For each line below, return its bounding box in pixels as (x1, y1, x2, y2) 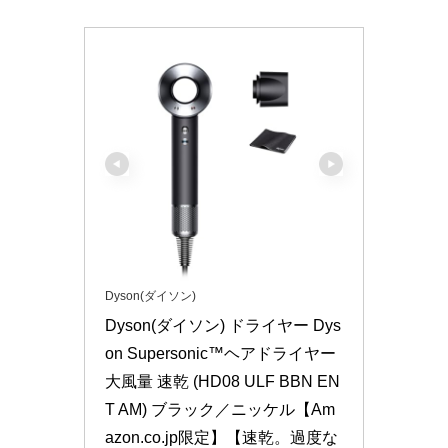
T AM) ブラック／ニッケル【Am (105, 401, 335, 419)
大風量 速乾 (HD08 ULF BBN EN (105, 373, 340, 391)
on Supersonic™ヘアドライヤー (105, 345, 336, 363)
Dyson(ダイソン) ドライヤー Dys (105, 317, 341, 335)
